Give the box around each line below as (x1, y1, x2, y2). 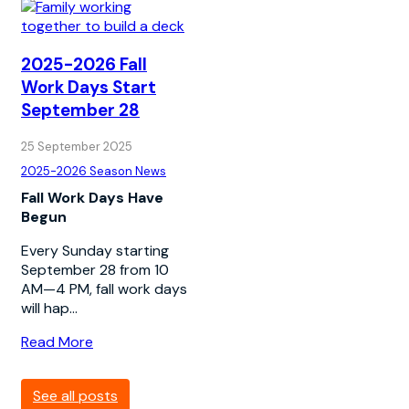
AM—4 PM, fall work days (21, 278, 187, 299)
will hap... (21, 298, 78, 318)
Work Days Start (21, 75, 156, 99)
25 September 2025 (21, 138, 132, 154)
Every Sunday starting (21, 240, 169, 260)
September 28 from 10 (21, 259, 169, 279)
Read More (21, 331, 93, 351)
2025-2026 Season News (21, 163, 166, 179)
